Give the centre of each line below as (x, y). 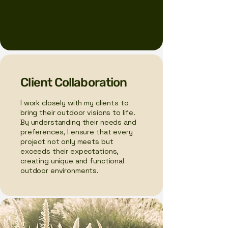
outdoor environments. (60, 170)
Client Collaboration (74, 82)
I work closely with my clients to (75, 103)
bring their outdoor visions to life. (78, 112)
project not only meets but (67, 141)
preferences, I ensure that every (77, 132)
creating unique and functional (72, 161)
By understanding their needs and (78, 122)
